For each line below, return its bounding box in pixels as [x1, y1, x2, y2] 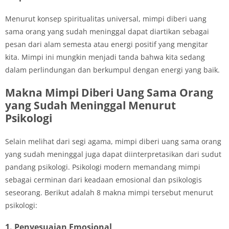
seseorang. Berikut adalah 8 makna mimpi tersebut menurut [5, 187, 213, 197]
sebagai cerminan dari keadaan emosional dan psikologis [5, 174, 202, 185]
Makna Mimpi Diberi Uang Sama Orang [5, 85, 213, 100]
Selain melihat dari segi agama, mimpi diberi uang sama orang [5, 136, 221, 146]
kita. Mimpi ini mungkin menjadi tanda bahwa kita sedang [5, 52, 205, 62]
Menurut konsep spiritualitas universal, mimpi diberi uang [5, 13, 207, 24]
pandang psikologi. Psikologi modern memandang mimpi [5, 162, 200, 172]
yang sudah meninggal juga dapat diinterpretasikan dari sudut [5, 149, 221, 159]
